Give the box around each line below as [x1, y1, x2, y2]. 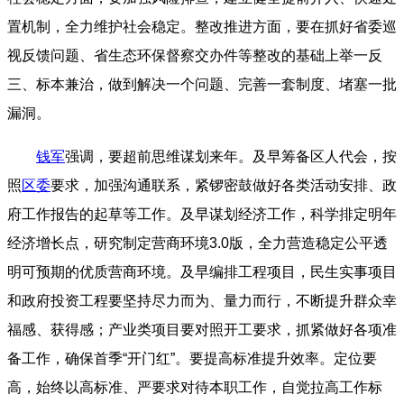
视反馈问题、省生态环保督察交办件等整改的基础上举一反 [7, 48, 382, 64]
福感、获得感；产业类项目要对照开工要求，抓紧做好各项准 [7, 322, 397, 338]
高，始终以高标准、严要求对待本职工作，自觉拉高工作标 [7, 380, 382, 396]
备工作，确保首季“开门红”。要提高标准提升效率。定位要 [7, 351, 377, 367]
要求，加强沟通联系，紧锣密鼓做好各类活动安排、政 [50, 178, 397, 194]
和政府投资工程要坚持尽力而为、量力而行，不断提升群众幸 [7, 293, 397, 309]
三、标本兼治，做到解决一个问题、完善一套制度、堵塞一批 [7, 77, 397, 93]
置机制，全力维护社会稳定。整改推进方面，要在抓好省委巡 [7, 19, 397, 35]
